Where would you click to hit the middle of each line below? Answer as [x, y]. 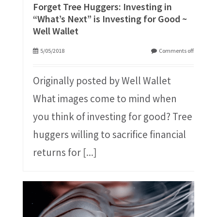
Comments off [177, 51]
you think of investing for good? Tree [112, 117]
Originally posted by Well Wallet [102, 81]
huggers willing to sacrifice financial [109, 135]
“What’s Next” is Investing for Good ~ [110, 19]
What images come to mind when [105, 99]
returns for [58, 153]
